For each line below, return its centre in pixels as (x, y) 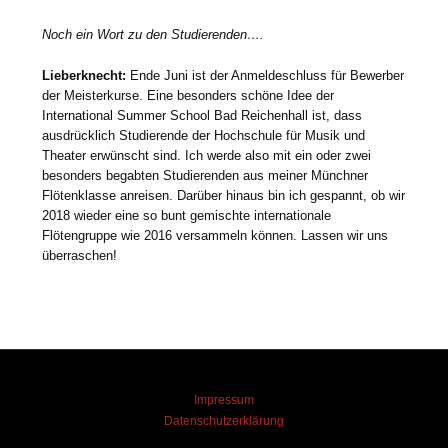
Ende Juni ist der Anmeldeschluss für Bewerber (265, 75)
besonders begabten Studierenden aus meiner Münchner (205, 175)
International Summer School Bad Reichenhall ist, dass (202, 115)
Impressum (224, 400)
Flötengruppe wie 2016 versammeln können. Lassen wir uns (215, 235)
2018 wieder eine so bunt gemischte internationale (187, 215)
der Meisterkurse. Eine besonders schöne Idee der (188, 95)
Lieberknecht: (84, 75)
